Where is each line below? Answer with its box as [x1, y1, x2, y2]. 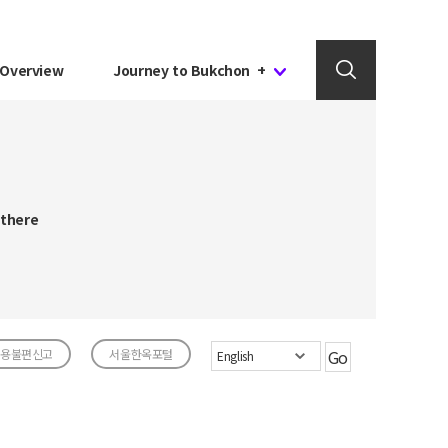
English [217, 347, 254, 365]
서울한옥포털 [109, 344, 173, 362]
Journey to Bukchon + [113, 60, 273, 80]
